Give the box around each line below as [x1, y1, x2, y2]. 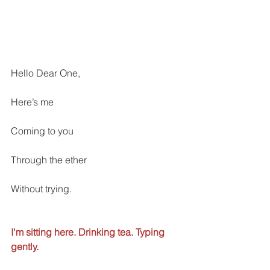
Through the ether [11, 154, 87, 166]
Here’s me [11, 96, 54, 108]
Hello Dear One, [11, 67, 83, 80]
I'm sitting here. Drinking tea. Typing [11, 226, 167, 239]
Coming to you [11, 125, 74, 137]
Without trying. [11, 183, 74, 195]
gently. [11, 240, 41, 253]
